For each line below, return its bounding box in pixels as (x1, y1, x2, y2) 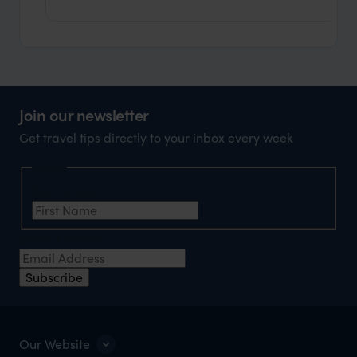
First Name (32, 181, 97, 200)
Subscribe (25, 267, 83, 286)
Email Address (19, 229, 105, 248)
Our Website (19, 334, 90, 353)
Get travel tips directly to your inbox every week (19, 128, 293, 147)
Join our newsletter (19, 103, 149, 127)
